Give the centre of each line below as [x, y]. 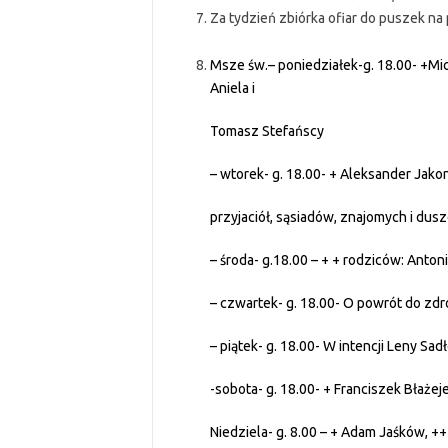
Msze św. [238, 65]
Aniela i [232, 88]
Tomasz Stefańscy [266, 131]
